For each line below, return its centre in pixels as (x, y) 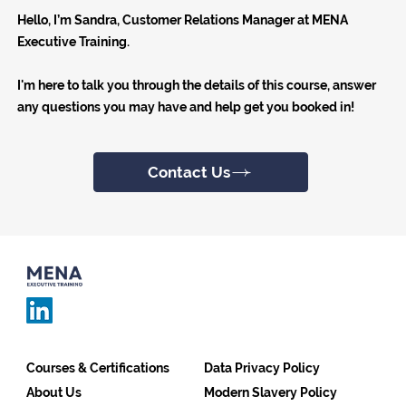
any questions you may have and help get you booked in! (186, 107)
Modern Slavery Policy (270, 392)
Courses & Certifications (97, 368)
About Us (53, 392)
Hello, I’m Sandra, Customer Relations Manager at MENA (183, 20)
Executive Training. (74, 42)
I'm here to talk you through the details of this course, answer (197, 86)
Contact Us (189, 173)
